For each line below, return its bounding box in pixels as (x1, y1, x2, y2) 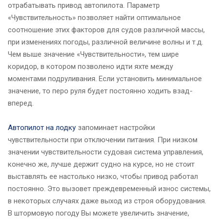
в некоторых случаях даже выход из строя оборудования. (8, 196, 206, 205)
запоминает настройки (76, 123, 155, 132)
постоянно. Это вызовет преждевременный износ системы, (8, 184, 211, 193)
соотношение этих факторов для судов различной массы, (8, 25, 205, 34)
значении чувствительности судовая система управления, (8, 147, 203, 156)
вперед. (8, 98, 34, 108)
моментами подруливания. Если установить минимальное (8, 74, 202, 83)
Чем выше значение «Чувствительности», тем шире (8, 49, 179, 59)
